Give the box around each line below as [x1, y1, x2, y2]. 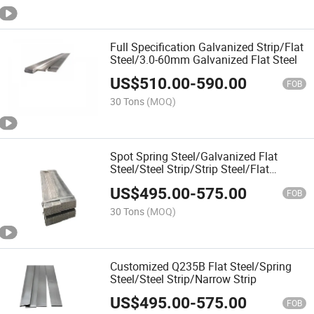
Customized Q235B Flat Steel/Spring [110, 258, 292, 274]
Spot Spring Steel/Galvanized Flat [110, 149, 278, 165]
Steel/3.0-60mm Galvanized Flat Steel [110, 52, 298, 68]
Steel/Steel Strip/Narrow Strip [110, 271, 257, 287]
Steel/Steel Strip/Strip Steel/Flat [110, 161, 270, 177]
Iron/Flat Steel [110, 174, 181, 190]
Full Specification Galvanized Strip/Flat [110, 39, 304, 55]
